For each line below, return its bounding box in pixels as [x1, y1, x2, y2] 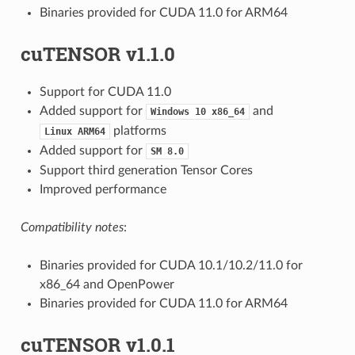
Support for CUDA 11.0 [39, 86, 171, 99]
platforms [109, 124, 166, 138]
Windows [150, 106, 189, 118]
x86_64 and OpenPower [39, 278, 174, 292]
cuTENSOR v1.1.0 [20, 41, 175, 67]
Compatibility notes [20, 221, 124, 235]
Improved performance [39, 183, 166, 197]
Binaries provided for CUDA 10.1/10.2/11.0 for [39, 259, 303, 273]
